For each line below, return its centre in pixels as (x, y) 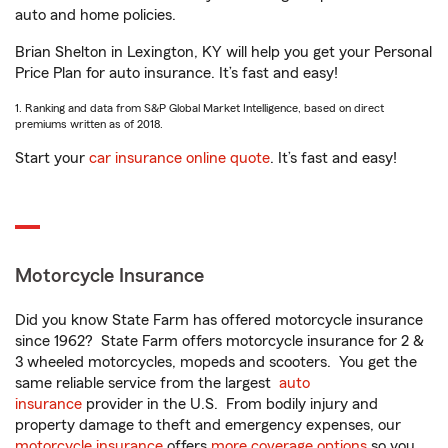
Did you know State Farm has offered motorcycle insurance (219, 320)
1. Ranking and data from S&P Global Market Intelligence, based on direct (199, 108)
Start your (52, 158)
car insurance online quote (179, 158)
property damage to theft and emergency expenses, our (208, 425)
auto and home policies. (95, 15)
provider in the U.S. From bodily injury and (230, 404)
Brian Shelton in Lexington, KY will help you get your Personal (223, 52)
